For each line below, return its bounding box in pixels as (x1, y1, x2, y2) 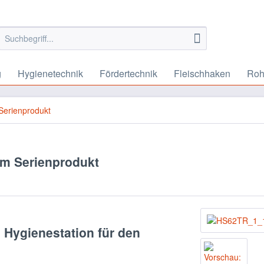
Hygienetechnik (18, 67, 83, 80)
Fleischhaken (174, 67, 230, 80)
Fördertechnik (100, 67, 157, 80)
